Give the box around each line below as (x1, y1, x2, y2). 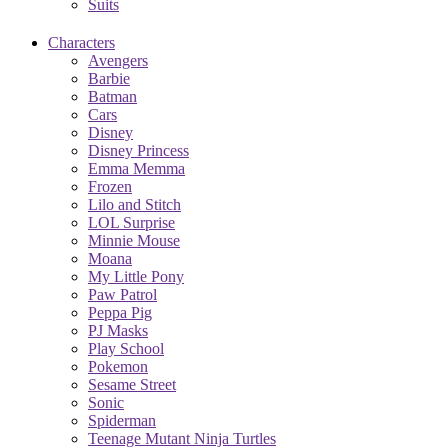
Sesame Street (88, 375, 176, 393)
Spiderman (88, 411, 156, 429)
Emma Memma (88, 159, 185, 177)
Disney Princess (88, 141, 189, 159)
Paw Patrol (88, 285, 157, 303)
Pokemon (88, 357, 148, 375)
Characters (48, 33, 115, 51)
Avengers (88, 51, 148, 69)
